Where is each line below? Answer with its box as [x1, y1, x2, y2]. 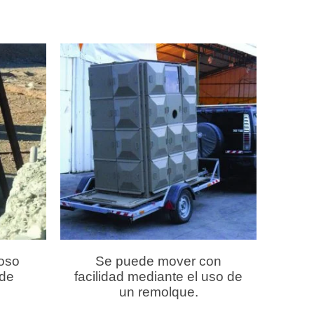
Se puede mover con [95, 253, 221, 268]
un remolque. [118, 284, 198, 299]
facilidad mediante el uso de [74, 268, 243, 284]
